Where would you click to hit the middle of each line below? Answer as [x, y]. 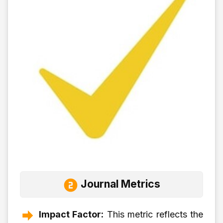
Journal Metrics [120, 184]
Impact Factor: [71, 215]
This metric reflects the [153, 215]
